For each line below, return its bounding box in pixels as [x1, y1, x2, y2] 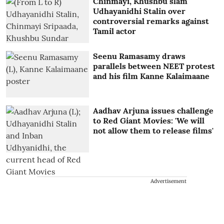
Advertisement [150, 178, 186, 185]
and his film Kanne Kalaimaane [93, 70, 210, 81]
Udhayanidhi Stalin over [93, 6, 186, 16]
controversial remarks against [93, 16, 209, 26]
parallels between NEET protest [93, 60, 215, 71]
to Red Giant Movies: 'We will [93, 115, 205, 126]
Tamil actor [93, 26, 136, 36]
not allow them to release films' [93, 125, 214, 136]
